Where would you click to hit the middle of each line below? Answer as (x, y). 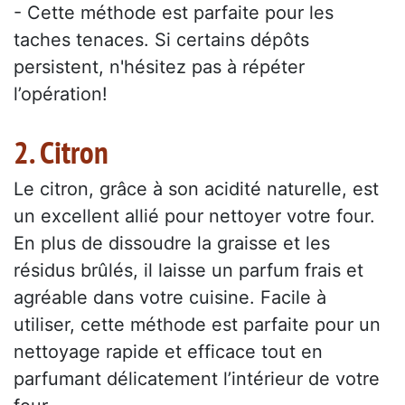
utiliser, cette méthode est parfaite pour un (197, 325)
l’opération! (61, 94)
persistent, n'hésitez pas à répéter (159, 67)
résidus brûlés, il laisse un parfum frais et (188, 271)
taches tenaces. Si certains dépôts (161, 40)
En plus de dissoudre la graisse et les (172, 244)
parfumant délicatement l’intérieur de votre (197, 379)
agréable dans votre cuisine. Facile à (170, 298)
